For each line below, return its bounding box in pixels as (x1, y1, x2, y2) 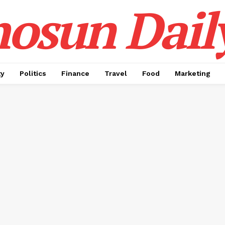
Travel (104, 69, 127, 77)
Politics (20, 69, 46, 77)
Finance (61, 69, 89, 77)
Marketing (175, 69, 210, 77)
